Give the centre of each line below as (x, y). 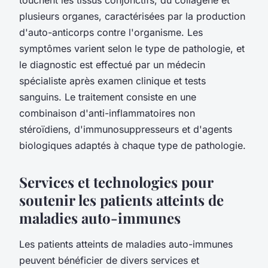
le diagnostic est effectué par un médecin (112, 64)
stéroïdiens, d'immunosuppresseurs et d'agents (126, 129)
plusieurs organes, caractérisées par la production (132, 16)
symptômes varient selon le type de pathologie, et (132, 48)
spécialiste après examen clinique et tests (112, 80)
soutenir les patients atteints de (121, 200)
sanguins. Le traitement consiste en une (108, 97)
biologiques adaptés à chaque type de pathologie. (133, 145)
